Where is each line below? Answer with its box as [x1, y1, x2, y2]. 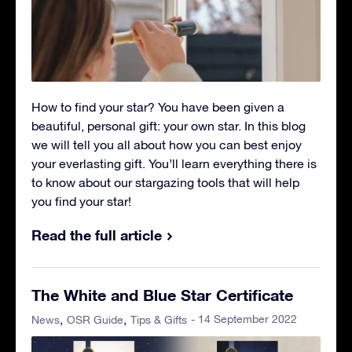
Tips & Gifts [130, 313, 187, 326]
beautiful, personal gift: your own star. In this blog [31, 118, 306, 133]
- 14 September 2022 [191, 312, 297, 325]
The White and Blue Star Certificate [31, 284, 293, 304]
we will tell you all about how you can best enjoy [31, 137, 302, 152]
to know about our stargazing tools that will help [31, 174, 299, 189]
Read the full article [31, 225, 162, 244]
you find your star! [31, 193, 131, 208]
